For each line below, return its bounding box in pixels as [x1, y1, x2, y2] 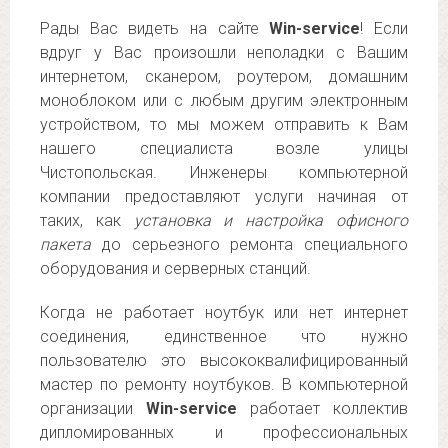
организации [40, 399, 146, 418]
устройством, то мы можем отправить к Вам [40, 115, 408, 134]
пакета [40, 235, 91, 254]
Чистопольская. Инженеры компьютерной [40, 163, 408, 182]
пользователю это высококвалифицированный [40, 351, 408, 370]
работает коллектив [237, 399, 408, 418]
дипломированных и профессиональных [40, 423, 408, 442]
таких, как [40, 211, 134, 230]
